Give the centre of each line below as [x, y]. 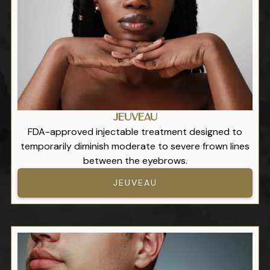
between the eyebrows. [135, 160]
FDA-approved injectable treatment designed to [135, 131]
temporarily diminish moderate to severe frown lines [135, 146]
